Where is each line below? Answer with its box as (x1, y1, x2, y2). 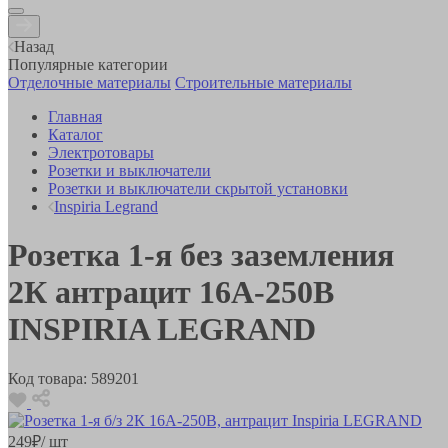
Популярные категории (8, 55, 168, 73)
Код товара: (8, 369, 87, 387)
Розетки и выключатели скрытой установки (48, 179, 348, 197)
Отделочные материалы (8, 73, 171, 91)
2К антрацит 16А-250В (8, 274, 334, 311)
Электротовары (48, 143, 154, 161)
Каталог (48, 125, 103, 143)
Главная (48, 107, 102, 125)
